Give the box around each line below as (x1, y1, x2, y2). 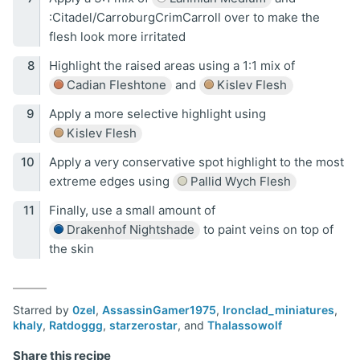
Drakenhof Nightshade (63, 222, 194, 237)
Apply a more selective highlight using (48, 106, 266, 121)
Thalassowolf (207, 318, 282, 332)
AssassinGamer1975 (102, 303, 216, 317)
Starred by (13, 303, 72, 317)
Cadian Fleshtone (63, 77, 166, 92)
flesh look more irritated (48, 29, 186, 44)
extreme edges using (48, 174, 173, 189)
